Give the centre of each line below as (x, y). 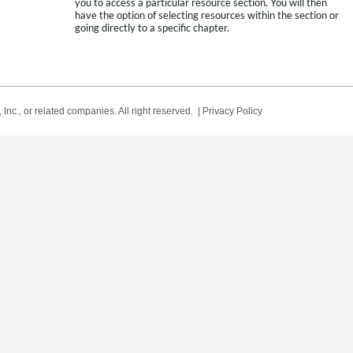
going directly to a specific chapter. (152, 28)
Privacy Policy (232, 111)
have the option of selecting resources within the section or (207, 15)
